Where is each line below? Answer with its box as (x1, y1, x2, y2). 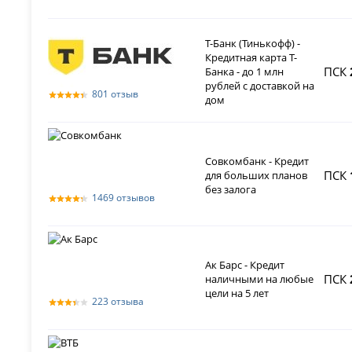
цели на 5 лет (205, 285, 269, 300)
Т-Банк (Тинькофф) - (205, 35, 301, 50)
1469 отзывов (92, 190, 156, 204)
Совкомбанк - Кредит (205, 153, 310, 168)
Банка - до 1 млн (205, 64, 284, 79)
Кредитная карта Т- (205, 49, 298, 64)
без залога (205, 181, 257, 196)
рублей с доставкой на (205, 78, 315, 93)
